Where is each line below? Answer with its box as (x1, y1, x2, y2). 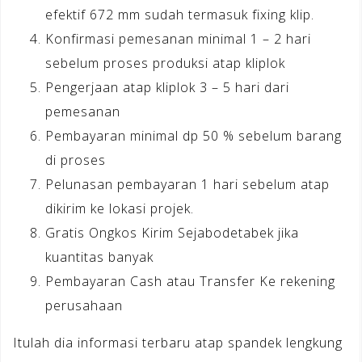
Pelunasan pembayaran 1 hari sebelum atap (45, 175, 330, 193)
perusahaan (45, 296, 123, 314)
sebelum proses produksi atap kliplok (45, 53, 285, 72)
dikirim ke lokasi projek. (45, 199, 194, 217)
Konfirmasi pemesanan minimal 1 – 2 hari (45, 29, 311, 48)
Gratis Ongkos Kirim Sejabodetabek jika (45, 223, 299, 242)
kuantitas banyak (45, 247, 154, 266)
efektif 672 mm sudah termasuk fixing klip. (45, 5, 314, 23)
